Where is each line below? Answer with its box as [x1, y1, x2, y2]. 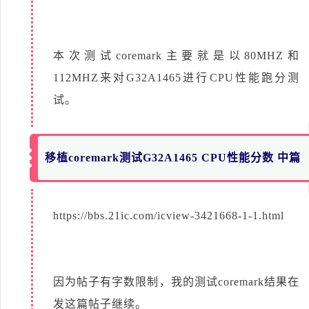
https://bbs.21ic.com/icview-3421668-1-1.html [53, 209, 284, 221]
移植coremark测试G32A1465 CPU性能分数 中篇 [45, 151, 301, 163]
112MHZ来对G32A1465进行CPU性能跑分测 [53, 71, 299, 83]
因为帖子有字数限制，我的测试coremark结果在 [53, 275, 299, 288]
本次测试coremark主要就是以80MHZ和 [53, 49, 299, 61]
